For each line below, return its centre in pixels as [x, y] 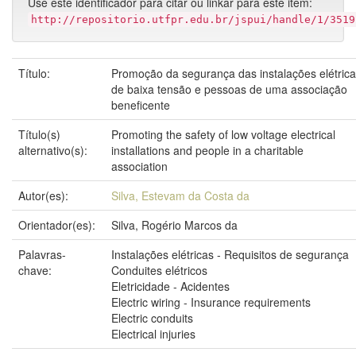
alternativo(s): [54, 150]
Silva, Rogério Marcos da [174, 225]
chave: [37, 270]
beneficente [141, 105]
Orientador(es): [58, 225]
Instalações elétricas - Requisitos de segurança [230, 254]
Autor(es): [45, 195]
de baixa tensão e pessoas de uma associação [229, 89]
